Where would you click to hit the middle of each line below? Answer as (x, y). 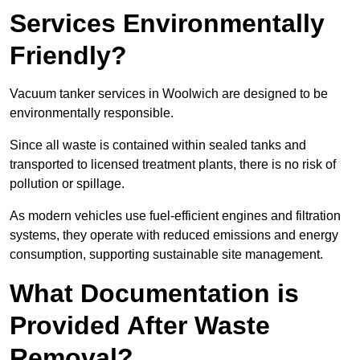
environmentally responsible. (92, 113)
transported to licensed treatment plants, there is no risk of (173, 165)
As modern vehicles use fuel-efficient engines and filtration (175, 216)
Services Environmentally (167, 24)
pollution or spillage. (67, 184)
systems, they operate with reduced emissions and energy (174, 235)
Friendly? (68, 56)
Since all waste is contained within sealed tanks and (158, 145)
